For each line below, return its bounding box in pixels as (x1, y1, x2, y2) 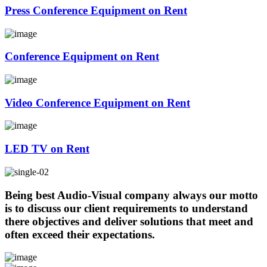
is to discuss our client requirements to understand (5, 201, 248, 215)
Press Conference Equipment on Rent (5, 4, 187, 17)
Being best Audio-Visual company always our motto (5, 188, 258, 201)
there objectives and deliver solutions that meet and (5, 215, 253, 228)
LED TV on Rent (5, 142, 89, 156)
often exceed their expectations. (5, 228, 155, 241)
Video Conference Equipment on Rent (5, 96, 190, 109)
